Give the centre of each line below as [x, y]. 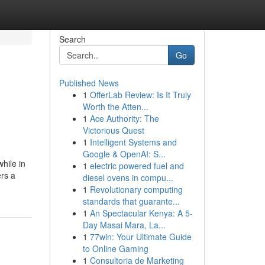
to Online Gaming [115, 248]
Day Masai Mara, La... [124, 225]
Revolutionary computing [136, 189]
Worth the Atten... [115, 106]
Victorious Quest [113, 130]
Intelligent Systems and [133, 142]
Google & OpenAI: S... [124, 154]
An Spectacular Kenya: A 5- [141, 213]
